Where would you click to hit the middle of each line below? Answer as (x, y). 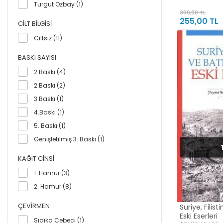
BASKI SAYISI (37, 57)
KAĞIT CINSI (36, 158)
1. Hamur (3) (52, 173)
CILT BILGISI (35, 23)
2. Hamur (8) (53, 186)
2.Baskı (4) (50, 72)
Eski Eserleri (199, 216)
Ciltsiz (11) (48, 38)
